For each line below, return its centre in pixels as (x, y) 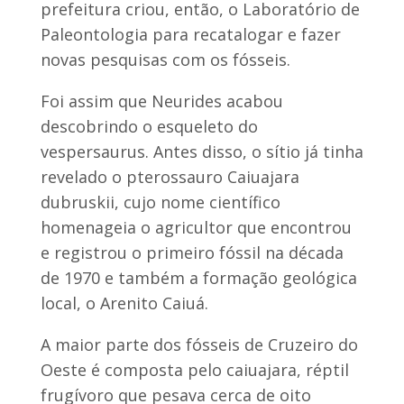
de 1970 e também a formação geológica (198, 277)
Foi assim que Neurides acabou (161, 101)
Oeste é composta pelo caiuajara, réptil (194, 369)
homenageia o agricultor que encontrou (196, 227)
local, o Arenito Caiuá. (124, 303)
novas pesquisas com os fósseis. (165, 59)
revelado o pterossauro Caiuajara (170, 176)
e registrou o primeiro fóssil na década (192, 252)
